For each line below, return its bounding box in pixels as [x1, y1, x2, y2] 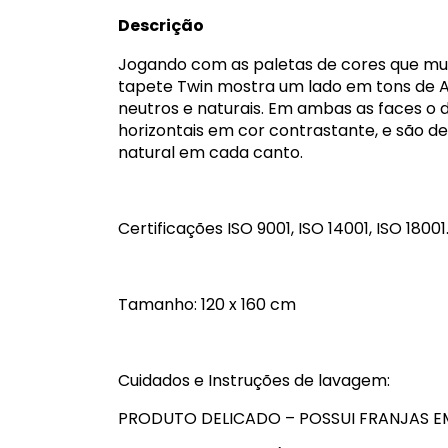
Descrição [118, 14, 204, 37]
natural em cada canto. [118, 141, 303, 164]
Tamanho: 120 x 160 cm [118, 293, 296, 316]
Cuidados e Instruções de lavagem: [118, 369, 390, 392]
